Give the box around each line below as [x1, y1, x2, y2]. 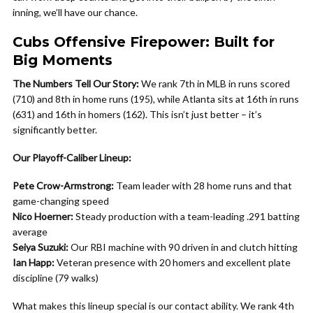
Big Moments [13, 52, 112, 68]
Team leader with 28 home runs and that [114, 180, 292, 191]
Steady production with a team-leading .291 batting [73, 210, 300, 222]
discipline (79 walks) [13, 272, 99, 284]
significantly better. [13, 124, 97, 136]
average [13, 226, 48, 238]
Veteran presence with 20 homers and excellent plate [54, 256, 291, 268]
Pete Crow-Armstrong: [13, 180, 114, 191]
